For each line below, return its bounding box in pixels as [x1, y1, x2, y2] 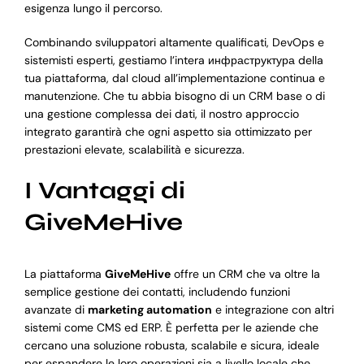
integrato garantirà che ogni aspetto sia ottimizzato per [24, 124, 312, 140]
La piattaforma [24, 266, 105, 281]
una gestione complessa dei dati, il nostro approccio [24, 106, 299, 122]
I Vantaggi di [24, 176, 185, 206]
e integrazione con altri [211, 301, 334, 317]
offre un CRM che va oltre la [170, 266, 320, 281]
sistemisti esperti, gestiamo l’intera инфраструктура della [24, 53, 323, 68]
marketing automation [87, 301, 212, 317]
